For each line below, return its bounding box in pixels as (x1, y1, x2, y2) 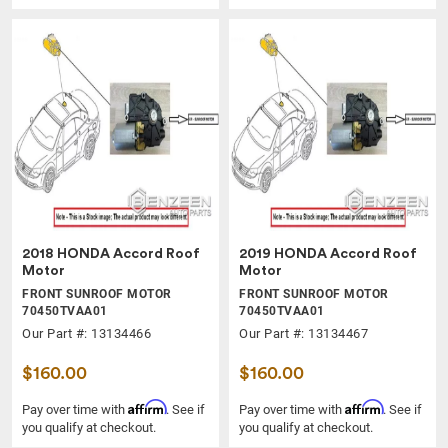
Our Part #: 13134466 (22, 325, 151, 341)
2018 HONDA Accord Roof (22, 246, 200, 261)
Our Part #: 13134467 (239, 325, 368, 341)
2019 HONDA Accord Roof (239, 246, 417, 261)
